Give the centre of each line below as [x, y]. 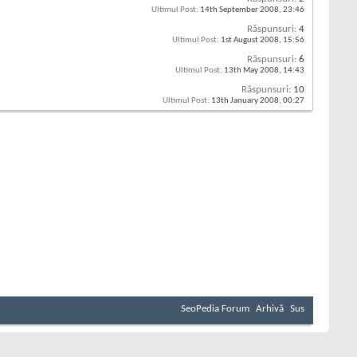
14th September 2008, [241, 10]
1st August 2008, [251, 41]
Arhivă [270, 309]
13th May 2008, [253, 71]
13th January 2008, [246, 101]
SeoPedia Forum [215, 309]
